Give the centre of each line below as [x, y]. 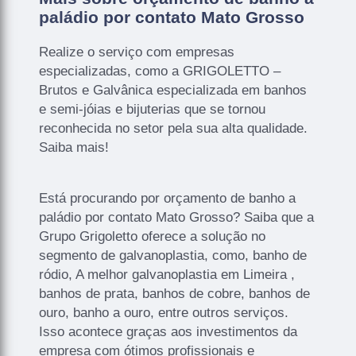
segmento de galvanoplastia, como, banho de [173, 255]
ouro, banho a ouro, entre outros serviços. [164, 312]
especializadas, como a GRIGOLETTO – [160, 71]
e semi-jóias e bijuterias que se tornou [153, 109]
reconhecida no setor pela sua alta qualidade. [174, 128]
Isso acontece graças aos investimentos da [168, 331]
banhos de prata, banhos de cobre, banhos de [175, 293]
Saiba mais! [74, 147]
